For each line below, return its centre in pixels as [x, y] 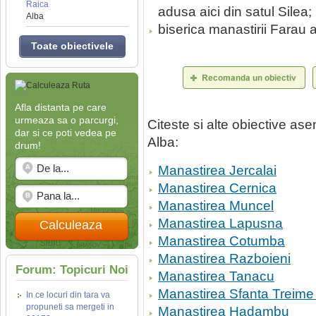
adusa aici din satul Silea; [235, 12]
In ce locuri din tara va [68, 295]
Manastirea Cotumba [221, 241]
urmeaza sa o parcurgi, [67, 120]
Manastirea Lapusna [220, 223]
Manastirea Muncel [216, 206]
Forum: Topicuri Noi [72, 270]
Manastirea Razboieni [224, 259]
